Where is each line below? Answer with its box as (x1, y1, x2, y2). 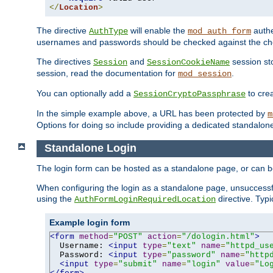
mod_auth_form (188, 26, 251, 37)
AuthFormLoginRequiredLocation (74, 194, 216, 204)
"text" (167, 241, 196, 250)
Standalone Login (44, 142, 136, 155)
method (79, 232, 108, 241)
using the (37, 193, 74, 204)
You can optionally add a (37, 88, 133, 99)
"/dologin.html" (182, 232, 255, 241)
